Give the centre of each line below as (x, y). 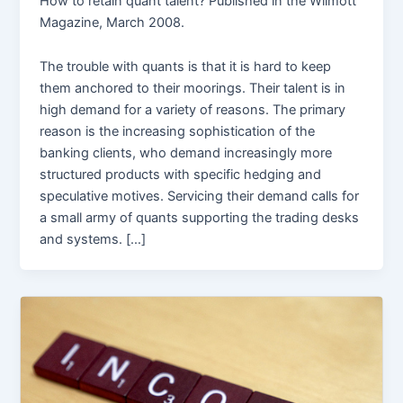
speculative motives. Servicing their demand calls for (200, 197)
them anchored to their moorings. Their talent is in (193, 89)
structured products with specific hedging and (181, 175)
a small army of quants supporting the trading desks (200, 218)
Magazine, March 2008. (112, 22)
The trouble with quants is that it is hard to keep (186, 67)
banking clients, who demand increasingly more (186, 153)
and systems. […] (93, 240)
